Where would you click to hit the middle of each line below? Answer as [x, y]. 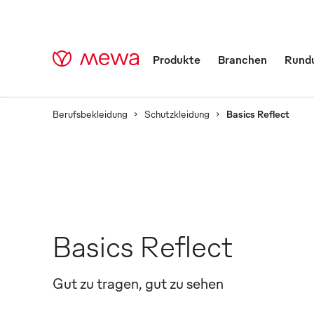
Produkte [176, 60]
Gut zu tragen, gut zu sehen [138, 283]
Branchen [242, 60]
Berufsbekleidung [90, 114]
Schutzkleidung [177, 114]
